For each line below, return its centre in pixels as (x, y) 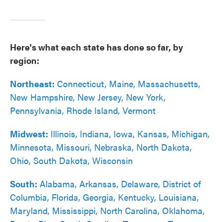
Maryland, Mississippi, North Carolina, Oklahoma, (107, 210)
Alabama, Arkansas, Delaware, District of (119, 184)
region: (25, 60)
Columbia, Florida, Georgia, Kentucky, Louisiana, (104, 197)
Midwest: (29, 134)
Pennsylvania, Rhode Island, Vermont (83, 110)
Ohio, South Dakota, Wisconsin (71, 160)
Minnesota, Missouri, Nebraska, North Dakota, (101, 147)
